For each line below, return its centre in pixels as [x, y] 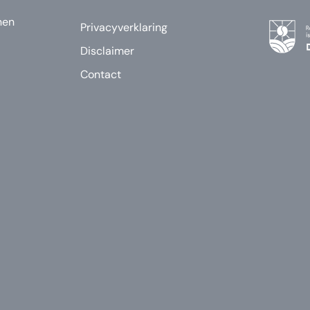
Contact [101, 75]
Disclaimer [107, 51]
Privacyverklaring [124, 28]
